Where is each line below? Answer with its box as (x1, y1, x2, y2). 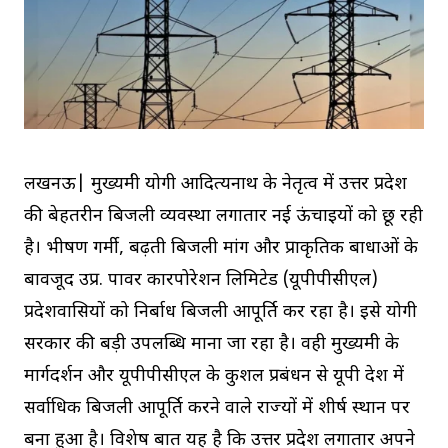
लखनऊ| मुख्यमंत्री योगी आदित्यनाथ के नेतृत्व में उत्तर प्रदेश (24, 173, 407, 197)
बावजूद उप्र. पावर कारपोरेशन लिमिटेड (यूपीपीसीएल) (24, 269, 378, 293)
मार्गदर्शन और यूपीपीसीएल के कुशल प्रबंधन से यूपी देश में (24, 365, 404, 389)
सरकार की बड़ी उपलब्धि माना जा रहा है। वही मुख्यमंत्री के (24, 333, 399, 357)
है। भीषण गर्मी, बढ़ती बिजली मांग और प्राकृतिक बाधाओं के (24, 237, 418, 261)
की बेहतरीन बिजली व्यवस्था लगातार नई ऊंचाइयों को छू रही (24, 205, 423, 229)
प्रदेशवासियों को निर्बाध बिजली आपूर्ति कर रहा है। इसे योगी (24, 301, 417, 325)
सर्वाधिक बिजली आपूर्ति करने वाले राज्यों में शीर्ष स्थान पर (24, 397, 410, 421)
